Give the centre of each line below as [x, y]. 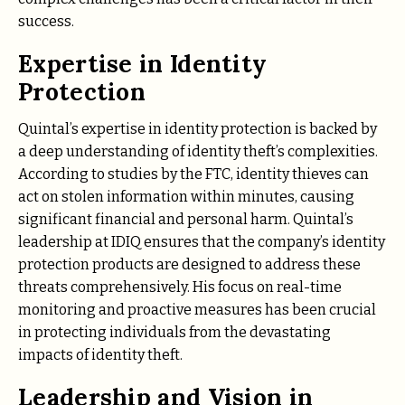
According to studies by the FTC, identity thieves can [193, 174]
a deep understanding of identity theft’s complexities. [198, 151]
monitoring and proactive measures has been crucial [197, 309]
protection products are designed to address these [189, 264]
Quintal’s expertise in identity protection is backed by [198, 128]
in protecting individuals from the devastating [174, 332]
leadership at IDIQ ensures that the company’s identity [202, 241]
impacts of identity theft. [100, 354]
